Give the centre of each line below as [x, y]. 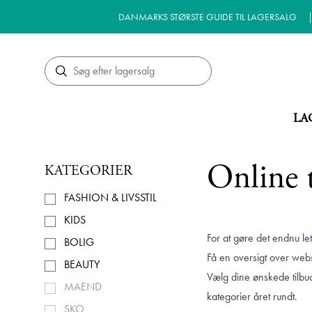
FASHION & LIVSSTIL [110, 197]
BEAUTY [82, 264]
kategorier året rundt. [252, 296]
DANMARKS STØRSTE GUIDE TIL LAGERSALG [207, 17]
